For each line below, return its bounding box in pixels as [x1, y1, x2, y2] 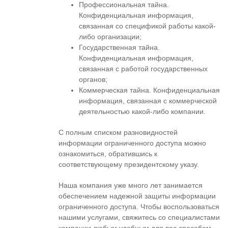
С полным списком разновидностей [59, 128, 178, 136]
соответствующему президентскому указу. [59, 160, 199, 168]
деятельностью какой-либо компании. [79, 107, 206, 116]
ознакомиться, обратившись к [59, 150, 157, 158]
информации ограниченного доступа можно [59, 139, 206, 147]
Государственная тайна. [79, 43, 160, 51]
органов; [79, 75, 107, 83]
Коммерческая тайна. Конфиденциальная [79, 86, 220, 94]
